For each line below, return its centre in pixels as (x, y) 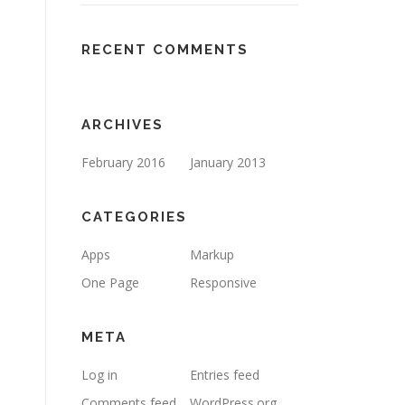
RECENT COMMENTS (165, 50)
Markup (212, 254)
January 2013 (228, 162)
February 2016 (123, 162)
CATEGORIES (134, 217)
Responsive (223, 283)
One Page (110, 283)
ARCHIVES (122, 125)
